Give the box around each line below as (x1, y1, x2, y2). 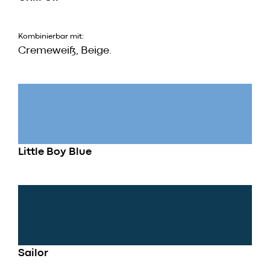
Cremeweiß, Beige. (18, 46, 112, 56)
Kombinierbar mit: (18, 33, 84, 40)
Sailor (18, 249, 48, 259)
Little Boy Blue (18, 148, 92, 157)
